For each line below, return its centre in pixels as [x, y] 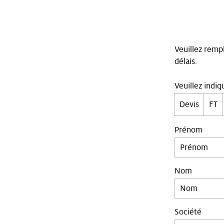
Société [188, 212]
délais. [186, 61]
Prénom [188, 130]
